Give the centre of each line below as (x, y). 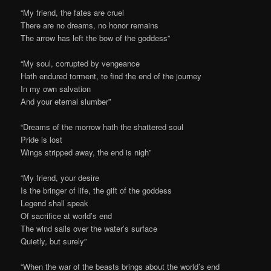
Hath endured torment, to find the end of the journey (111, 76)
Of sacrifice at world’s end (67, 215)
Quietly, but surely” (54, 241)
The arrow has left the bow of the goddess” (96, 38)
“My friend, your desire (60, 177)
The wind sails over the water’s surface (89, 228)
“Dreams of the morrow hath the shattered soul (102, 126)
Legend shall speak (55, 203)
